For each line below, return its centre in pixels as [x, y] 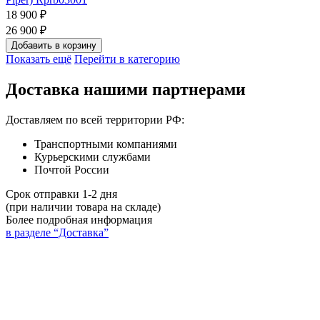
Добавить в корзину [54, 46]
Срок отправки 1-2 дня [61, 194]
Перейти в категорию [127, 59]
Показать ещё [39, 59]
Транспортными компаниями [106, 144]
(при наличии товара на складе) [83, 207]
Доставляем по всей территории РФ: [95, 120]
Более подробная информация [79, 220]
